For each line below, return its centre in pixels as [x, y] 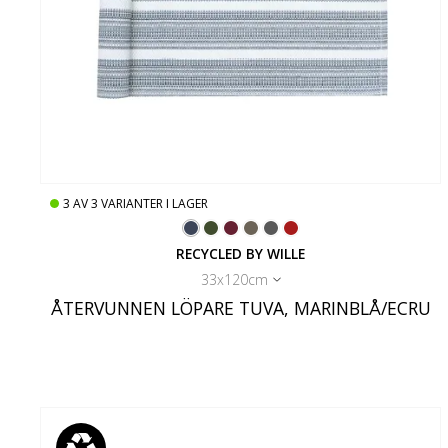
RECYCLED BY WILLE [241, 254]
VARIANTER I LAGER [154, 204]
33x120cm [234, 280]
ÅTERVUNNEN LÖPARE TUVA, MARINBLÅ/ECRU [240, 308]
